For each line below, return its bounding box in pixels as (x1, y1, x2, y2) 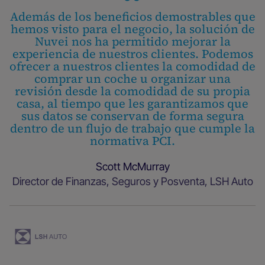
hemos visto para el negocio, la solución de (10, 21, 255, 37)
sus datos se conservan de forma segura (21, 108, 244, 124)
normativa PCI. (90, 132, 175, 149)
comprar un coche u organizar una (34, 70, 231, 87)
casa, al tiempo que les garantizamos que (17, 95, 248, 112)
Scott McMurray (95, 160, 170, 173)
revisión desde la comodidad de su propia (15, 83, 250, 99)
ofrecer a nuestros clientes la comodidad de (9, 58, 256, 75)
